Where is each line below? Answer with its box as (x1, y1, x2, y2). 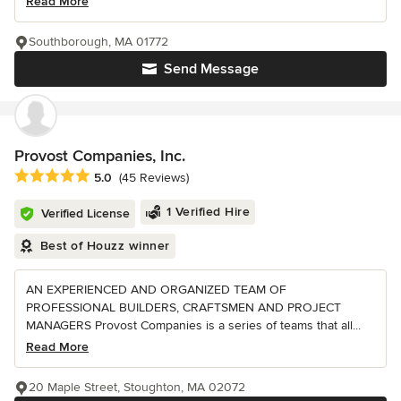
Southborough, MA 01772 (29, 33, 168, 49)
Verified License (41, 205, 130, 221)
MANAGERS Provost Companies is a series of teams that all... (26, 317, 361, 333)
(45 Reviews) (119, 170, 189, 186)
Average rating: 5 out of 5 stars (13, 166, 205, 185)
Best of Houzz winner (39, 237, 170, 253)
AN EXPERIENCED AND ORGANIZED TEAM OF (26, 281, 286, 297)
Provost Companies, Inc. (14, 145, 185, 166)
